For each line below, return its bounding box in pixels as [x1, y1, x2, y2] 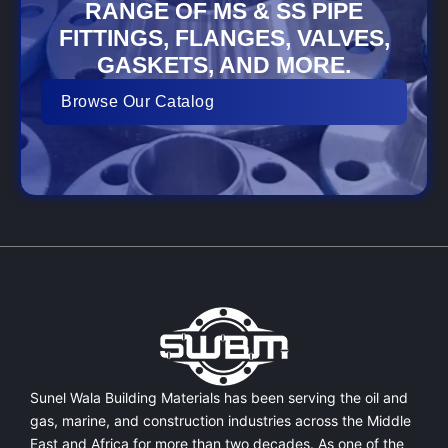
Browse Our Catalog [61, 93, 214, 110]
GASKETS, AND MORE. [97, 52, 351, 78]
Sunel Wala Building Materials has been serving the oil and [30, 389, 408, 406]
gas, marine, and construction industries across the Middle [30, 412, 411, 429]
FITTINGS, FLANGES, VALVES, [58, 25, 390, 51]
